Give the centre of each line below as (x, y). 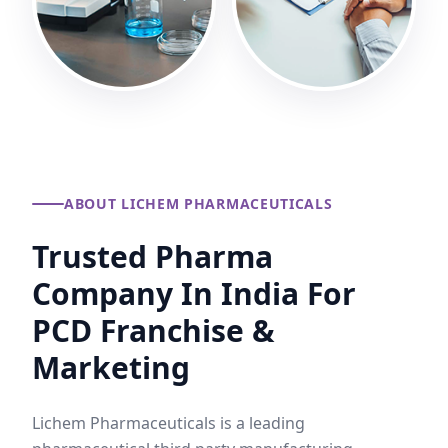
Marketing (111, 367)
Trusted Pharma (152, 256)
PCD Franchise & (153, 330)
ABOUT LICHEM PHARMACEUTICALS (198, 203)
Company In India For (194, 293)
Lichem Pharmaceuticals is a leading (168, 423)
